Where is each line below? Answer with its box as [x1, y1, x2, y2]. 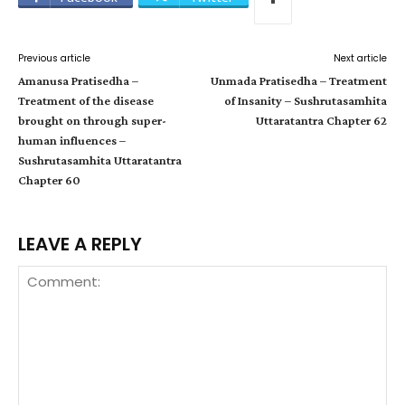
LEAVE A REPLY [18, 231, 142, 257]
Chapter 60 [18, 172, 80, 187]
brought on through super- [18, 112, 166, 127]
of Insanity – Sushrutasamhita [223, 92, 387, 108]
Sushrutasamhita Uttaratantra [18, 152, 182, 167]
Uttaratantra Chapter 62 [255, 112, 387, 127]
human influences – [18, 132, 126, 147]
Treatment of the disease [18, 92, 154, 108]
